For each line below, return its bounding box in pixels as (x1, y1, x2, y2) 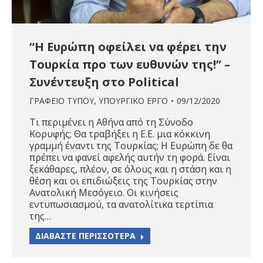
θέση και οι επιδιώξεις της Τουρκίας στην (29, 174, 217, 188)
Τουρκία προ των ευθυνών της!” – (29, 56, 230, 73)
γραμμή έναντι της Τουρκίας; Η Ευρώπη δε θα (29, 139, 232, 153)
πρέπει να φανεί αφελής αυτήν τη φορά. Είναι (29, 151, 230, 164)
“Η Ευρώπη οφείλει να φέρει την (29, 39, 227, 55)
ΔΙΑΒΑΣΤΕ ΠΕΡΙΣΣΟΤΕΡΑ (35, 230, 136, 242)
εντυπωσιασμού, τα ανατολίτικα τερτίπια (29, 198, 213, 211)
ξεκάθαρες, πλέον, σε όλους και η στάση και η (29, 163, 231, 176)
